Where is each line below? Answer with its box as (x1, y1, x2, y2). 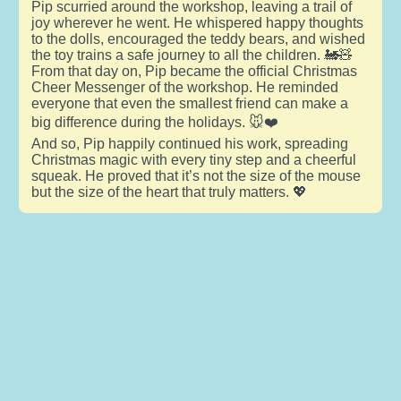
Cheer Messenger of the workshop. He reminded (30, 79, 338, 95)
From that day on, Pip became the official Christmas (30, 63, 357, 79)
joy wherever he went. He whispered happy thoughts (30, 14, 363, 30)
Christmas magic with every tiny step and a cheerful (30, 151, 356, 167)
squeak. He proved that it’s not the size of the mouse (30, 167, 361, 183)
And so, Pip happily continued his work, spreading (30, 135, 348, 151)
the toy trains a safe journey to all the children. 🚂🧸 (30, 47, 353, 63)
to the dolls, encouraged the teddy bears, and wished (30, 30, 365, 47)
